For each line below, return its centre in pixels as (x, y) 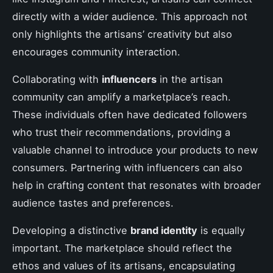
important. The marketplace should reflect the (122, 248)
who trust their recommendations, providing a (121, 132)
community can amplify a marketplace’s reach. (122, 97)
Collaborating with (57, 79)
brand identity (164, 230)
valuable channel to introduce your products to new (135, 150)
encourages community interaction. (96, 51)
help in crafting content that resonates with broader (136, 185)
